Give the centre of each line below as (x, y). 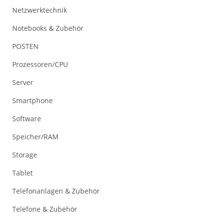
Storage (25, 154)
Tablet (22, 173)
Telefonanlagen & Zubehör (56, 191)
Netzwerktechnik (40, 10)
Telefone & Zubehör (45, 209)
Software (27, 118)
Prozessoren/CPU (40, 64)
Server (23, 82)
